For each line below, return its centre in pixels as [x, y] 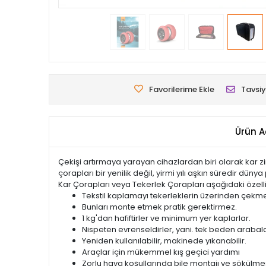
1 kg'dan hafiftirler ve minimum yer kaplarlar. [166, 218]
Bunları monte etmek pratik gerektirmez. [159, 207]
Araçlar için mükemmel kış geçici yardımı [161, 252]
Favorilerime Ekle [182, 89]
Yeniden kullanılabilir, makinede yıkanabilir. [164, 241]
